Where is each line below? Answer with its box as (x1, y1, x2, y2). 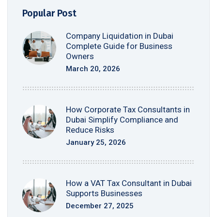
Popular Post (22, 7, 77, 19)
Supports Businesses (66, 188, 142, 198)
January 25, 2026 (66, 138, 126, 147)
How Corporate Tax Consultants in (66, 104, 190, 114)
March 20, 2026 (66, 64, 120, 73)
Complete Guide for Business (66, 41, 172, 51)
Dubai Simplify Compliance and (66, 114, 178, 124)
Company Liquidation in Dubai (66, 31, 173, 41)
